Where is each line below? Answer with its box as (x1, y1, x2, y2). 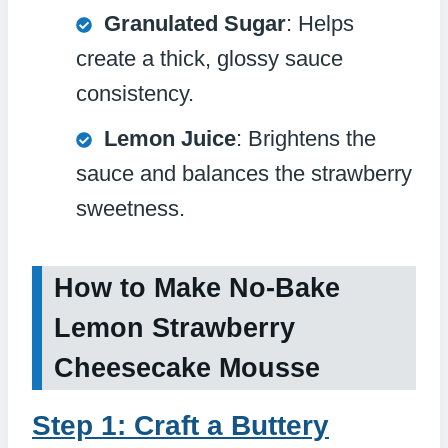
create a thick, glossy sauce (76, 45, 343, 71)
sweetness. (76, 195, 185, 221)
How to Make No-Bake (54, 273, 340, 304)
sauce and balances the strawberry (76, 160, 412, 186)
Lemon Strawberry (54, 313, 295, 344)
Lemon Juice (104, 125, 236, 151)
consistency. (76, 80, 194, 106)
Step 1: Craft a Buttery (32, 410, 329, 442)
